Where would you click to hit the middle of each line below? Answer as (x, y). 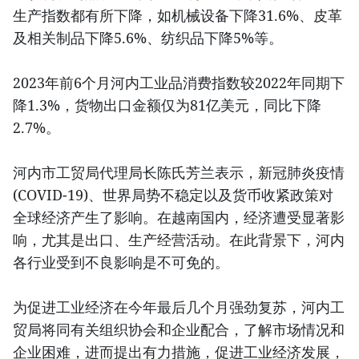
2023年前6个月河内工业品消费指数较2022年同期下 (179, 83)
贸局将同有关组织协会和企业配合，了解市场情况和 (179, 330)
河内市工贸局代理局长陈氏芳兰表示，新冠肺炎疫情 (179, 173)
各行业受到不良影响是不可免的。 (121, 262)
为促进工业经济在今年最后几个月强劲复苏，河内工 (179, 307)
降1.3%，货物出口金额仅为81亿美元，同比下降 (167, 105)
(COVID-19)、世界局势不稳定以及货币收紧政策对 (173, 195)
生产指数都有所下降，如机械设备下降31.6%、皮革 (177, 16)
